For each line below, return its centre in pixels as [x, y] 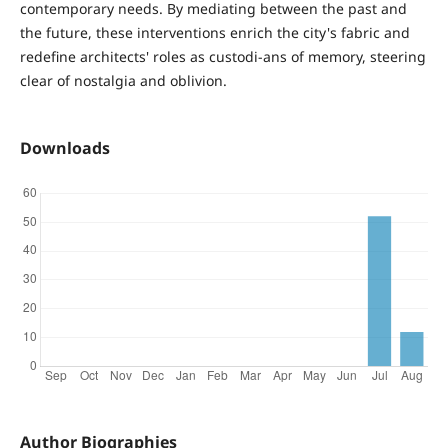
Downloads [64, 148]
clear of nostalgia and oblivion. [123, 81]
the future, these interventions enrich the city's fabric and [214, 33]
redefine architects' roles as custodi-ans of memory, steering [222, 57]
